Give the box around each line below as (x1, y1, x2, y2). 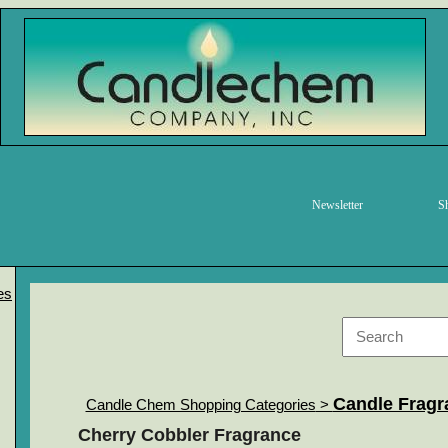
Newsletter (312, 198, 363, 212)
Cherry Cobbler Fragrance (77, 425, 301, 445)
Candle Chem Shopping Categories (85, 397, 316, 413)
